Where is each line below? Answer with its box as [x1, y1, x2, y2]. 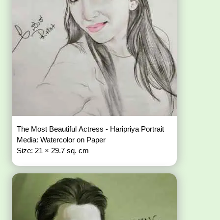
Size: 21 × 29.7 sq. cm [17, 146, 89, 155]
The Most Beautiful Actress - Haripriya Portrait [17, 125, 166, 134]
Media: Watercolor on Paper [17, 136, 108, 144]
